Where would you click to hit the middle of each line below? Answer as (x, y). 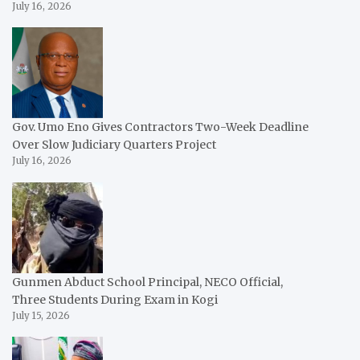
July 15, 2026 (41, 315)
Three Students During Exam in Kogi (115, 299)
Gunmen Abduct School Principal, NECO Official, (147, 282)
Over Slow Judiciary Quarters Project (114, 145)
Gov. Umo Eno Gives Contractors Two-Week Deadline (160, 127)
